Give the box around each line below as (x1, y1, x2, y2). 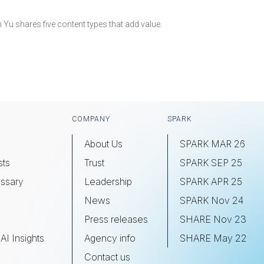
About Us (84, 138, 123, 150)
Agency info (84, 232, 136, 244)
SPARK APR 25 (180, 176, 242, 187)
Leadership (84, 176, 132, 187)
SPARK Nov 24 (180, 194, 243, 206)
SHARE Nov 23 (180, 213, 246, 225)
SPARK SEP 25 (180, 157, 242, 169)
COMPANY (72, 115, 110, 123)
